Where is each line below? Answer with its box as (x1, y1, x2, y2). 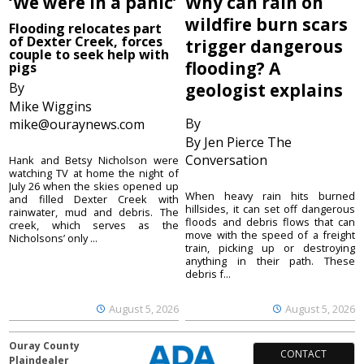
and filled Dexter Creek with (9, 192, 179, 207)
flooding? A (185, 57, 281, 80)
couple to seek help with (9, 45, 170, 64)
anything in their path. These (185, 253, 355, 269)
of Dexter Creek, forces (9, 32, 163, 51)
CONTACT (280, 346, 327, 361)
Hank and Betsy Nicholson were (9, 153, 179, 168)
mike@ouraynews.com (9, 115, 145, 134)
